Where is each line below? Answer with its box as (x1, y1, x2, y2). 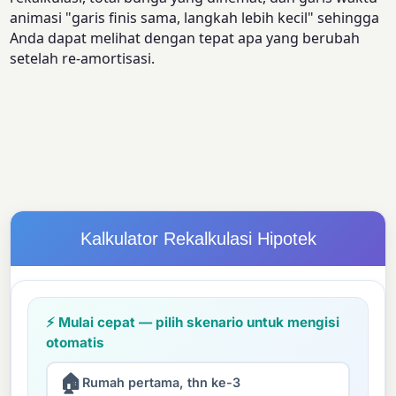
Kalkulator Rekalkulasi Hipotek (80, 229, 316, 249)
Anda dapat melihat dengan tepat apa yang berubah (10, 28, 361, 49)
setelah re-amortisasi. (10, 49, 156, 69)
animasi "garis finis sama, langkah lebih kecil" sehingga (10, 8, 380, 28)
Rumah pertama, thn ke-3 (82, 375, 241, 391)
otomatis (45, 333, 104, 351)
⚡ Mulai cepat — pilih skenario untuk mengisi (45, 313, 339, 331)
